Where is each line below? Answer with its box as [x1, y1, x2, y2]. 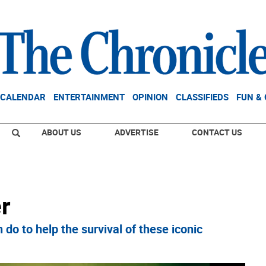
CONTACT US [192, 126, 242, 138]
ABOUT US [42, 126, 81, 138]
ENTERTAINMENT [53, 91, 125, 103]
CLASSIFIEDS [176, 91, 229, 103]
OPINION [132, 91, 168, 103]
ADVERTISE [115, 126, 159, 138]
